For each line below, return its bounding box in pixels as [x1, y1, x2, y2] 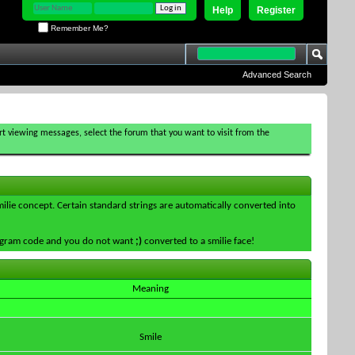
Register [257, 5, 296, 16]
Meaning [132, 284, 169, 294]
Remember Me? [48, 23, 109, 32]
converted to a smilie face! [142, 236, 254, 246]
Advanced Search [242, 70, 311, 79]
